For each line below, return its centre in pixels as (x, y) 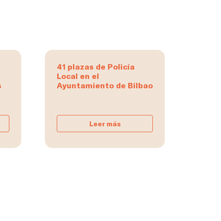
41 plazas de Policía (96, 67)
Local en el (78, 76)
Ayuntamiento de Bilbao (105, 85)
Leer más (105, 124)
